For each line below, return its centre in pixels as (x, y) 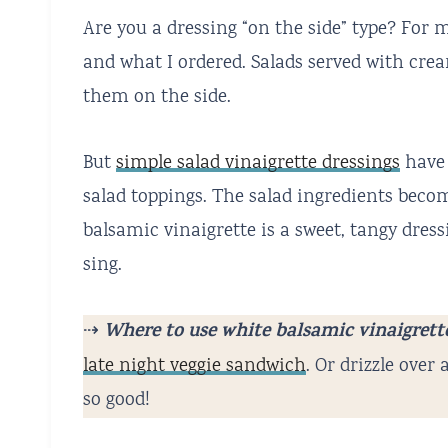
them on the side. (157, 98)
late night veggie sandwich (194, 367)
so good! (116, 401)
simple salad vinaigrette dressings (258, 164)
